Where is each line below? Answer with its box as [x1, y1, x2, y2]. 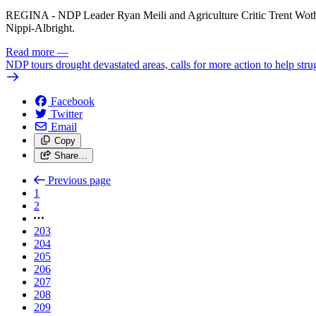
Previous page [48, 174, 111, 186]
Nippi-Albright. [6, 21, 75, 34]
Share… [54, 150, 87, 161]
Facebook [51, 95, 95, 107]
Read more [6, 45, 54, 58]
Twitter [51, 107, 83, 120]
